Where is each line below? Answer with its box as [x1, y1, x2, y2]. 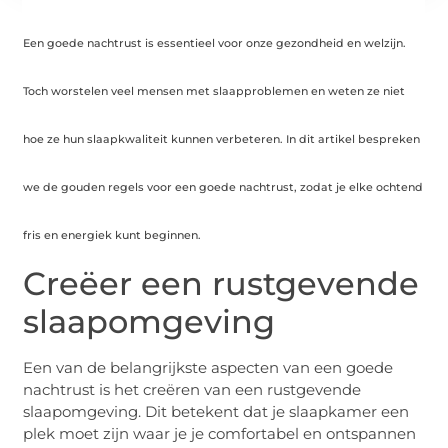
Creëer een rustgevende [23, 264, 420, 304]
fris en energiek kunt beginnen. [23, 228, 202, 243]
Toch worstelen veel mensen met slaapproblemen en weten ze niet [23, 84, 406, 99]
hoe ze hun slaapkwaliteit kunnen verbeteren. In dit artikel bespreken [23, 132, 421, 147]
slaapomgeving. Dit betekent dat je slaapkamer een [23, 402, 410, 422]
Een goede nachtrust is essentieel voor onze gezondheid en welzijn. [23, 36, 407, 51]
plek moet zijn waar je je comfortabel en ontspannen [23, 424, 417, 444]
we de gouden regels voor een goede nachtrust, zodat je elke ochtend [23, 180, 424, 195]
